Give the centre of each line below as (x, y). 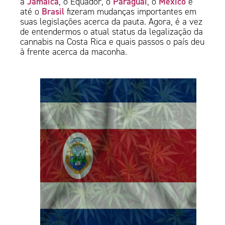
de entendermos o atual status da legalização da (112, 32)
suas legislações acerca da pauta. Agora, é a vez (111, 22)
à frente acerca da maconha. (75, 52)
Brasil (53, 12)
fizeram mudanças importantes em (131, 12)
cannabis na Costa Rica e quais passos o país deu (113, 42)
